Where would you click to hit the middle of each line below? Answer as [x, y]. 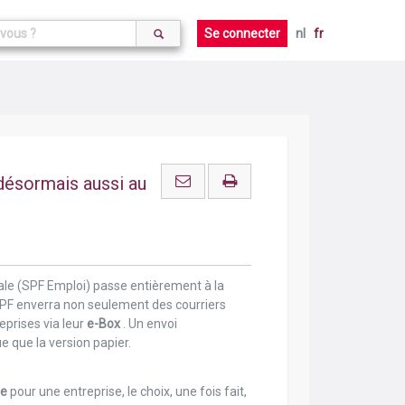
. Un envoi [150, 324]
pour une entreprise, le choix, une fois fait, [128, 391]
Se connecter [242, 33]
